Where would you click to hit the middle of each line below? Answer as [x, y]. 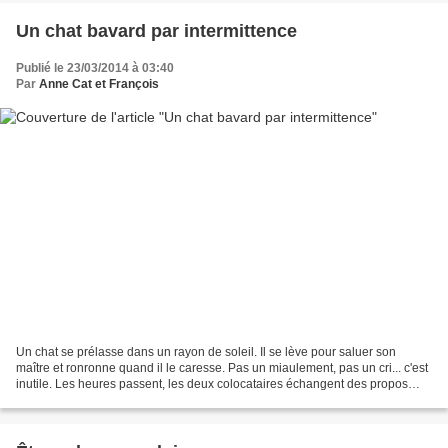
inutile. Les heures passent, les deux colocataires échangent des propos [212, 383]
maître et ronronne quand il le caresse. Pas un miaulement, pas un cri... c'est [222, 367]
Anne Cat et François [99, 84]
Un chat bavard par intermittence [156, 31]
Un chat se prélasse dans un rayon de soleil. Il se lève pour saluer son [206, 351]
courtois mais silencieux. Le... [95, 399]
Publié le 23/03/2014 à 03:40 [95, 68]
